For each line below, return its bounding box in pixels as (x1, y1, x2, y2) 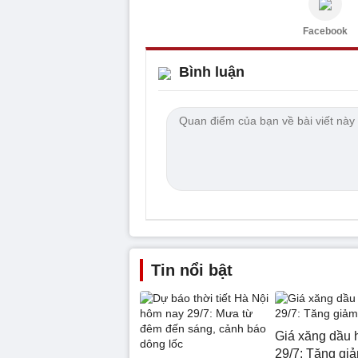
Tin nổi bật (151, 261, 233, 279)
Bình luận (179, 63, 245, 80)
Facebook (303, 25, 348, 37)
